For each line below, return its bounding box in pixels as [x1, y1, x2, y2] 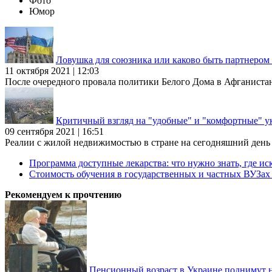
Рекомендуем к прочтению [5, 189, 121, 200]
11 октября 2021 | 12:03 [5, 65, 99, 76]
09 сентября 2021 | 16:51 [5, 126, 104, 137]
